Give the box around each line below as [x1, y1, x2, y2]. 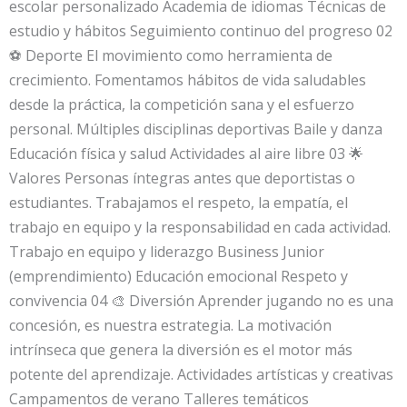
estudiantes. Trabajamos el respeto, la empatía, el [9, 193, 348, 213]
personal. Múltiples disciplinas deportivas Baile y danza [9, 119, 382, 139]
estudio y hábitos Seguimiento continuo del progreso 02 [9, 21, 392, 41]
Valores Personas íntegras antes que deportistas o [9, 168, 355, 188]
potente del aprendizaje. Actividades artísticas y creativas [9, 364, 393, 384]
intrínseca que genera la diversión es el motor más [9, 340, 352, 360]
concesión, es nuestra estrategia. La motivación [9, 315, 332, 335]
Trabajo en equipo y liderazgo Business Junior [9, 242, 324, 262]
